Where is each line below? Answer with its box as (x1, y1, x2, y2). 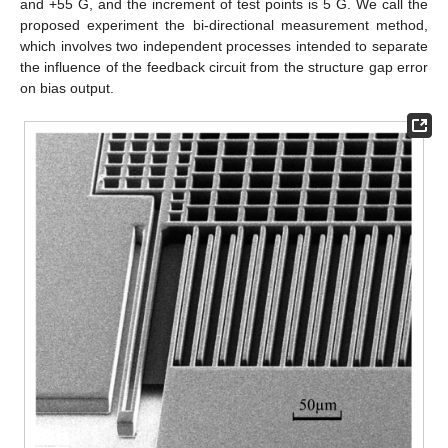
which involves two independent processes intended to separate (20, 37, 428, 54)
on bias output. (20, 79, 114, 96)
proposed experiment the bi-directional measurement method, (20, 16, 428, 33)
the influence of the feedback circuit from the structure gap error (20, 58, 428, 75)
